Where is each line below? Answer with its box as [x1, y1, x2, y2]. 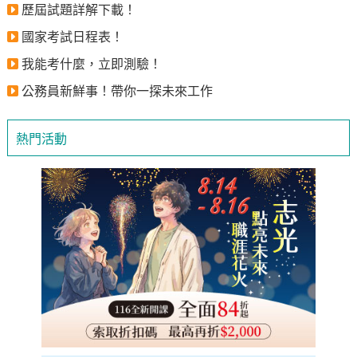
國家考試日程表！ [21, 30, 124, 44]
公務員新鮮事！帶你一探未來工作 [21, 84, 213, 98]
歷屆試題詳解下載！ [21, 3, 136, 17]
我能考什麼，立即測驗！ [21, 57, 162, 71]
